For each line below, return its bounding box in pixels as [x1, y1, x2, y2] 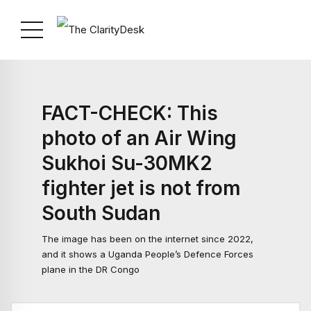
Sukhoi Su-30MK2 [42, 151, 212, 175]
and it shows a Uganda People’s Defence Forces [42, 249, 253, 260]
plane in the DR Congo [42, 264, 140, 276]
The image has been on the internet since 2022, [42, 233, 253, 245]
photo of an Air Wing [42, 126, 237, 150]
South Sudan [42, 201, 160, 225]
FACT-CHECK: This [42, 101, 218, 125]
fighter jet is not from [42, 176, 241, 200]
